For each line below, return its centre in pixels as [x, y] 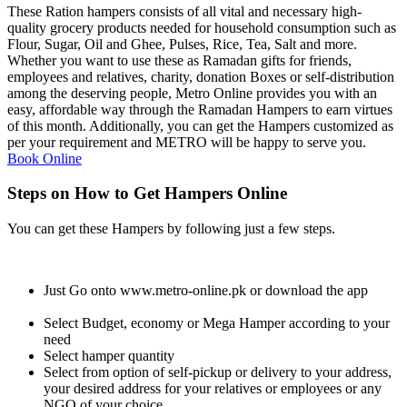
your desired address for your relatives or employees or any [213, 388]
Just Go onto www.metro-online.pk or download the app [218, 290]
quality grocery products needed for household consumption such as [202, 27]
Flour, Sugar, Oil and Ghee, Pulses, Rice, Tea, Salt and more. [182, 44]
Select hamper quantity [122, 356]
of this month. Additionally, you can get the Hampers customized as [200, 125]
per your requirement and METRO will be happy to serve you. [187, 142]
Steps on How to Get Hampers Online [149, 194]
